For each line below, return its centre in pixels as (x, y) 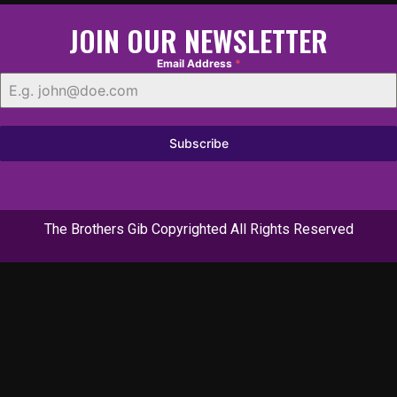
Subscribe (198, 144)
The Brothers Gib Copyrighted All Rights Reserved (198, 230)
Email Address (195, 64)
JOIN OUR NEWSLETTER (198, 41)
